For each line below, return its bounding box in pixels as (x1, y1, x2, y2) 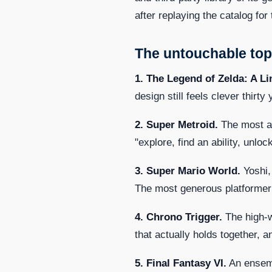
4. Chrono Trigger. (135, 211, 222, 223)
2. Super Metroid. (135, 118, 218, 131)
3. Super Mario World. (135, 165, 240, 177)
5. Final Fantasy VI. (135, 257, 226, 269)
